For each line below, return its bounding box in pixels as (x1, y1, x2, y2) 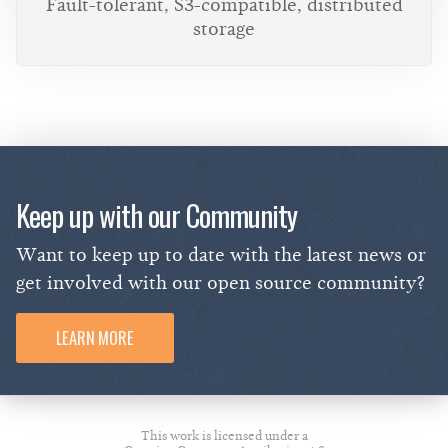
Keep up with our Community (16, 194, 297, 236)
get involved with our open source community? (16, 272, 425, 294)
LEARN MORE (56, 325, 134, 350)
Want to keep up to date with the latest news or (16, 244, 426, 266)
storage (193, 18, 255, 40)
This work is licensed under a (140, 427, 308, 443)
